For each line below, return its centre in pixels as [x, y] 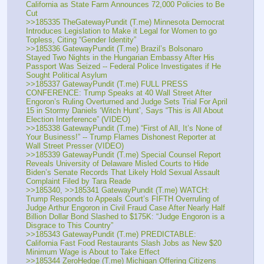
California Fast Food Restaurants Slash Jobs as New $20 [124, 243]
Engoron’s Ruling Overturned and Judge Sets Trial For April [127, 101]
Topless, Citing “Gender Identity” [81, 39]
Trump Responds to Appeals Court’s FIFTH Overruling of [123, 199]
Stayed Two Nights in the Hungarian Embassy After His [120, 57]
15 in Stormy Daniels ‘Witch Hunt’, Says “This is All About [125, 110]
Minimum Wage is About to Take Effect [93, 252]
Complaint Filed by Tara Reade [78, 181]
